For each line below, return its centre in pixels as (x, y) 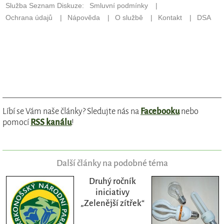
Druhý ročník (112, 181)
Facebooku (160, 111)
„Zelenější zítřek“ (112, 203)
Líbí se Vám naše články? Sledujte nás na (71, 111)
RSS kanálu (51, 122)
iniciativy (112, 192)
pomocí (16, 122)
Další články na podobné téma (112, 163)
